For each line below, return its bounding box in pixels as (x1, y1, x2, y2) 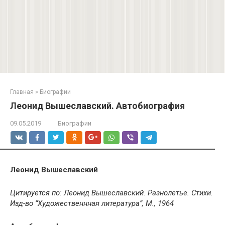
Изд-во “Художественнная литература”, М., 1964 (10, 199, 174, 208)
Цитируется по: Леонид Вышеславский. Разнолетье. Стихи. (10, 188, 213, 198)
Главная (10, 88, 34, 96)
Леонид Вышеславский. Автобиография (10, 100, 185, 111)
